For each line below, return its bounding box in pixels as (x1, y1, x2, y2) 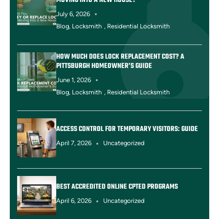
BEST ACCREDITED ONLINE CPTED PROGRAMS (56, 181, 178, 193)
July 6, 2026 (56, 10, 90, 18)
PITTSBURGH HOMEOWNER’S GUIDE (56, 60, 152, 72)
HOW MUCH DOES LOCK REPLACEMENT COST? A (56, 51, 184, 63)
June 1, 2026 (56, 76, 91, 84)
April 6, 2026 (56, 197, 91, 205)
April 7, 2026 (56, 139, 91, 147)
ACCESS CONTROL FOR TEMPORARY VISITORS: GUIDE (56, 124, 198, 135)
